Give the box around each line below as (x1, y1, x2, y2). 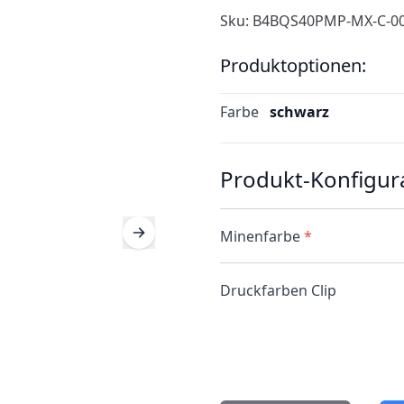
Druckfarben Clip (220, 280, 336, 300)
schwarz (270, 102, 329, 122)
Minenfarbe (220, 225, 300, 246)
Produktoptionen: (220, 53, 366, 78)
